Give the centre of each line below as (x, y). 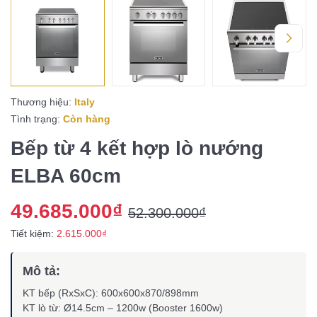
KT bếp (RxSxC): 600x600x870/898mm (111, 293)
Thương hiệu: (41, 102)
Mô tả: (41, 271)
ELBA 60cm (66, 175)
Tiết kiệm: (34, 233)
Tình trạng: (35, 119)
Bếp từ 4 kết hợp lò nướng (137, 148)
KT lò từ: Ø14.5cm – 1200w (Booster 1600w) (123, 307)
